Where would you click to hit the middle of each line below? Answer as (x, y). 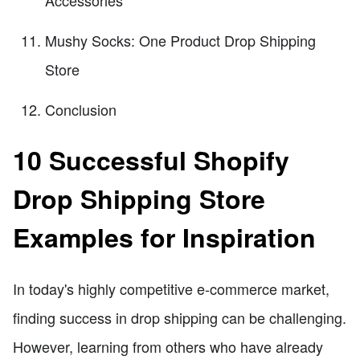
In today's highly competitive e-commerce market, (171, 288)
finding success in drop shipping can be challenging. (180, 317)
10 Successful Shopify (151, 160)
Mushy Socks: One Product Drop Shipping (180, 40)
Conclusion (81, 109)
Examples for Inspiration (164, 237)
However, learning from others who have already (168, 346)
